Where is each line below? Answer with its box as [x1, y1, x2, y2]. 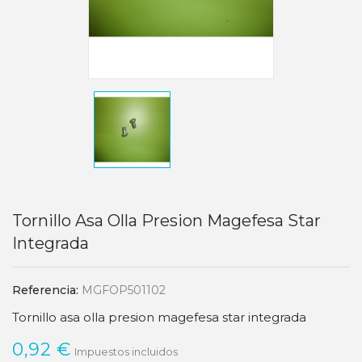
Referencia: [12, 282, 78, 297]
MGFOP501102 [82, 282, 166, 297]
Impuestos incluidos [74, 344, 178, 358]
